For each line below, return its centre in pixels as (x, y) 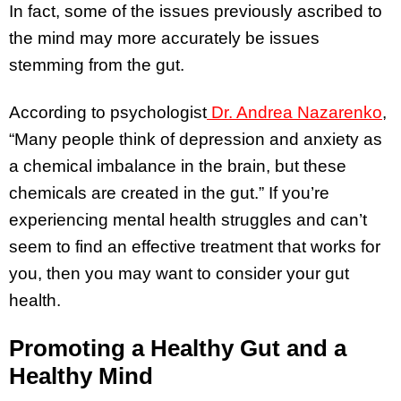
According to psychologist (108, 112)
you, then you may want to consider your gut (179, 273)
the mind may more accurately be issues (164, 38)
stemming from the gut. (97, 64)
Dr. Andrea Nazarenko (294, 112)
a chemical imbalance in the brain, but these (178, 166)
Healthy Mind (81, 375)
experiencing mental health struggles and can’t (188, 219)
